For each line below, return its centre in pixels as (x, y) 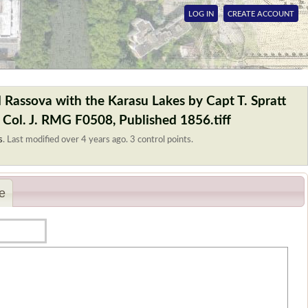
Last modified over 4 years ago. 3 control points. (100, 140)
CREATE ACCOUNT (261, 14)
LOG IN (201, 14)
